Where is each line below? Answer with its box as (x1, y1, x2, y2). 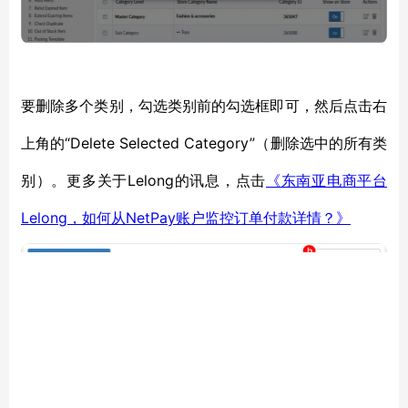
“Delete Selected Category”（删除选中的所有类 (65, 134, 388, 152)
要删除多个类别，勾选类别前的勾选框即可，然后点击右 (21, 98, 387, 114)
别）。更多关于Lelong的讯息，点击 (21, 171, 266, 189)
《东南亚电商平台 (266, 173, 387, 189)
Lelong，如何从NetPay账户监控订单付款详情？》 (21, 209, 351, 227)
